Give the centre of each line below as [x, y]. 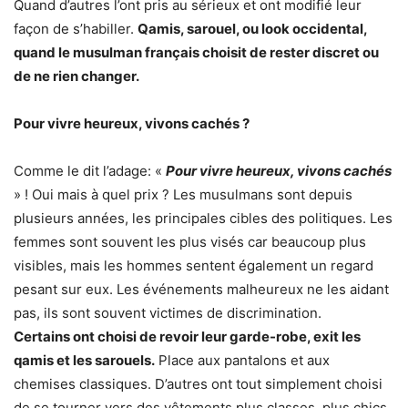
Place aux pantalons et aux [242, 361]
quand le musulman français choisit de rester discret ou [196, 53]
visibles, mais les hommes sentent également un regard [194, 266]
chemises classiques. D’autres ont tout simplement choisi [198, 384]
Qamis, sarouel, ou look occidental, [252, 29]
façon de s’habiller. [76, 29]
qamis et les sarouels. [84, 361]
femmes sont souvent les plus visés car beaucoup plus [190, 242]
